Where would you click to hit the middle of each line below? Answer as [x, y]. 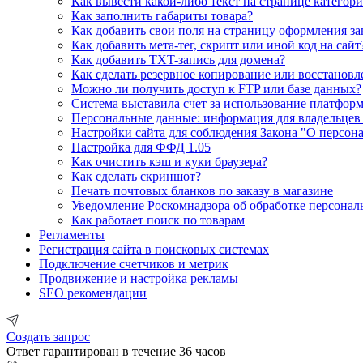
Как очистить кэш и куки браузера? [169, 161]
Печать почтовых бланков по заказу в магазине [202, 190]
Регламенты [72, 234]
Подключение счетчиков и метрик [134, 263]
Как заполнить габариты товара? [162, 15]
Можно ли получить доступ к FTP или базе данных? [216, 88]
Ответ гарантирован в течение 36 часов [116, 351]
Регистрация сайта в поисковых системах [154, 249]
